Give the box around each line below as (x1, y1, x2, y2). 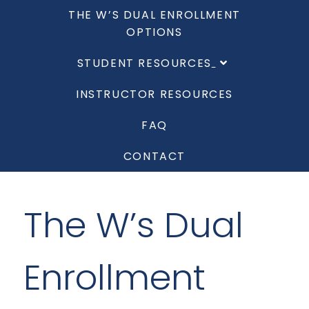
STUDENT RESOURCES (77, 55, 212, 72)
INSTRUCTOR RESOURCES (76, 86, 233, 103)
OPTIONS (126, 24, 183, 41)
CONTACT (123, 148, 186, 165)
